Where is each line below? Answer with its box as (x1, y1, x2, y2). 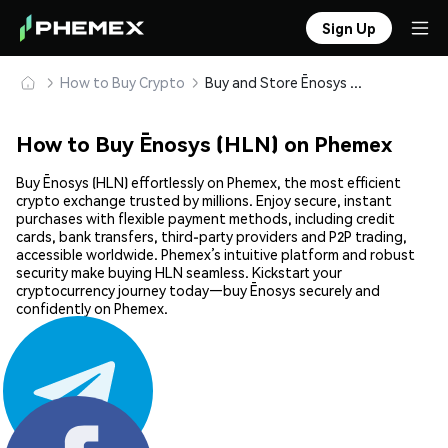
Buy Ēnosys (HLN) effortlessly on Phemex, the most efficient (16, 173, 401, 192)
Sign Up (322, 19, 376, 37)
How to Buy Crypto (60, 73, 185, 91)
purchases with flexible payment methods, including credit (16, 209, 395, 228)
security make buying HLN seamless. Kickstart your (16, 263, 342, 282)
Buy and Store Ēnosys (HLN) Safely (350, 73, 362, 91)
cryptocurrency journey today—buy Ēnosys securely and (16, 281, 380, 300)
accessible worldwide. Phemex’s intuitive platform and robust (16, 245, 415, 264)
